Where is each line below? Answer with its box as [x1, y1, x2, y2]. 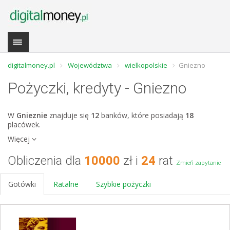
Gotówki [8, 179, 36, 189]
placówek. [8, 120, 41, 129]
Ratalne [53, 179, 79, 189]
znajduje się [47, 110, 91, 120]
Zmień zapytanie [176, 159, 221, 166]
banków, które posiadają [99, 110, 185, 120]
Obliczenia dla [8, 154, 84, 168]
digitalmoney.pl [8, 61, 55, 70]
